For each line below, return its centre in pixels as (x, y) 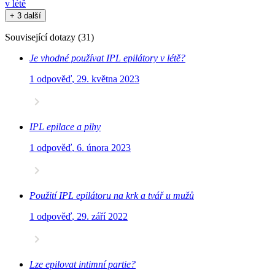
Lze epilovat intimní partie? (83, 265)
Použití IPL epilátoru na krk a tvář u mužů (112, 196)
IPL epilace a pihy (65, 127)
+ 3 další (25, 16)
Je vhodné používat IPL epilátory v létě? (107, 58)
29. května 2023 (108, 79)
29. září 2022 (102, 217)
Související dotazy (40, 37)
